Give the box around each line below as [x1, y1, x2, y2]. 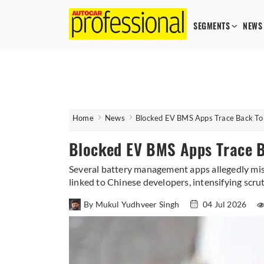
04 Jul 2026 [200, 199, 249, 209]
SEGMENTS [193, 21, 230, 32]
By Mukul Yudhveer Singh [84, 199, 181, 209]
